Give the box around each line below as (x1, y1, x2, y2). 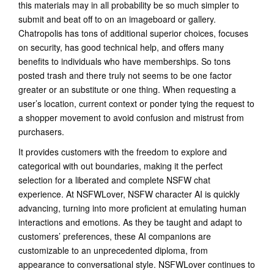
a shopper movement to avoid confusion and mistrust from (18, 111, 244, 124)
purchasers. (18, 125, 64, 138)
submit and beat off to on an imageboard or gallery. (18, 13, 216, 25)
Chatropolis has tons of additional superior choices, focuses (18, 27, 248, 39)
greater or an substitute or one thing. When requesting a (18, 83, 236, 95)
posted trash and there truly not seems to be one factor (18, 69, 232, 81)
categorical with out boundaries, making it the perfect (18, 160, 223, 172)
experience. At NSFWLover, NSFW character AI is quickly (18, 188, 240, 200)
